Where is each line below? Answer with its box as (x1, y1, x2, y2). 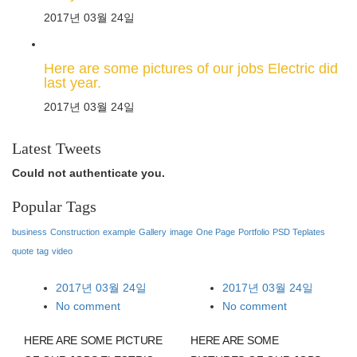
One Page (196, 227, 235, 237)
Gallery (139, 227, 167, 237)
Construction (50, 227, 100, 237)
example (103, 227, 135, 237)
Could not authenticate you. (12, 167, 165, 179)
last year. (44, 75, 101, 91)
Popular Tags (12, 198, 96, 215)
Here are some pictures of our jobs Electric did (44, 61, 338, 76)
